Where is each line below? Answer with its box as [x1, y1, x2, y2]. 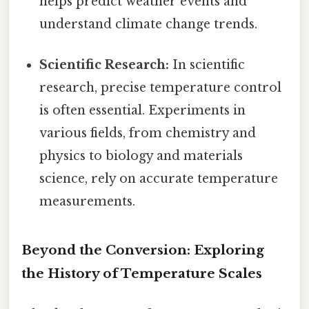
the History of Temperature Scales [21, 265, 262, 281]
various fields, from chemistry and [39, 125, 257, 141]
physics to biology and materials [39, 148, 243, 163]
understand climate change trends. [39, 16, 258, 32]
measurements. [39, 193, 136, 209]
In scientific [169, 57, 246, 72]
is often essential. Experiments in [39, 102, 246, 118]
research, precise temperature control [39, 79, 282, 95]
